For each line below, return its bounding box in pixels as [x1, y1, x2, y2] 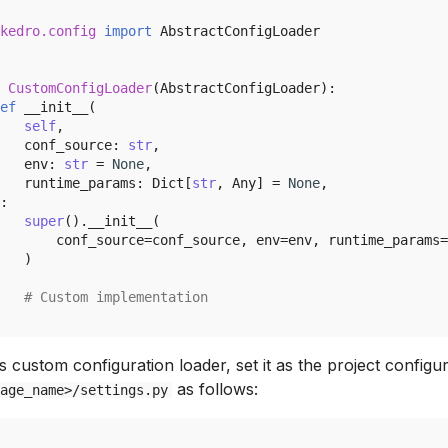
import [104, 22, 152, 39]
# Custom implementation [24, 288, 208, 305]
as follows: [172, 379, 258, 399]
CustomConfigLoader [8, 79, 152, 96]
